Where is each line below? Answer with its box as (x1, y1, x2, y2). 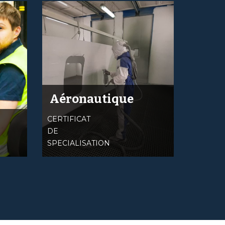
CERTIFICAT (47, 115, 90, 124)
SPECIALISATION (47, 139, 110, 148)
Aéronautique (49, 92, 134, 106)
